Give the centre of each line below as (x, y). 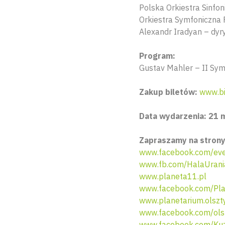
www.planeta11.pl (173, 176)
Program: (157, 56)
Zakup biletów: (168, 92)
